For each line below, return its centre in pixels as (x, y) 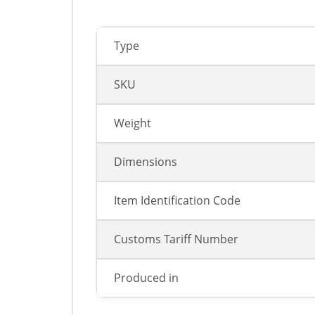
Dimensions (146, 162)
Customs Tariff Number (176, 239)
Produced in (146, 278)
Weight (133, 123)
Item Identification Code (177, 201)
